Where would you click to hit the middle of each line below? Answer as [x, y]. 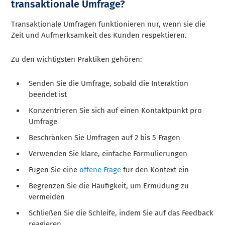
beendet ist [48, 94]
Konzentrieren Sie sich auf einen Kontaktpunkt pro [116, 110]
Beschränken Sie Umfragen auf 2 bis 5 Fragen [105, 137]
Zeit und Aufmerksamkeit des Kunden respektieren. [99, 35]
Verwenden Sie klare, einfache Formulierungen [108, 153]
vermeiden [47, 197]
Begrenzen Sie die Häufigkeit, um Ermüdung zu [109, 186]
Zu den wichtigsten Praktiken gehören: [77, 59]
